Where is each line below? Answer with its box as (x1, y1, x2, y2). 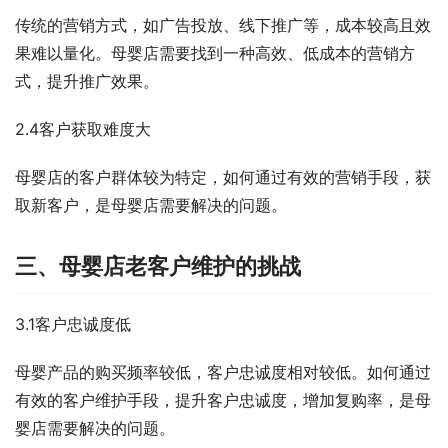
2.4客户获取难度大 (15, 119, 151, 140)
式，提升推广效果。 (15, 71, 159, 92)
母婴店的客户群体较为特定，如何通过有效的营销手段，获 (15, 167, 431, 188)
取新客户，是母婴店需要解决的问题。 (15, 195, 287, 216)
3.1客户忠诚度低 (15, 314, 131, 335)
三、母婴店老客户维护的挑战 (15, 253, 301, 280)
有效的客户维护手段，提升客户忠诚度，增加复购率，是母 (15, 390, 431, 411)
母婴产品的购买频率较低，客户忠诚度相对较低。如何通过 (15, 362, 431, 383)
